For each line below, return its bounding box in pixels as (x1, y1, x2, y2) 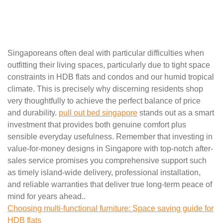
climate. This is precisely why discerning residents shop (7, 85, 203, 94)
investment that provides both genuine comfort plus (7, 120, 186, 129)
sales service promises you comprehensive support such (7, 156, 207, 165)
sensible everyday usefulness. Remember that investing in (7, 132, 213, 141)
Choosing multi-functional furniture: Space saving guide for (7, 204, 214, 213)
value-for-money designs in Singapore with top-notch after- (7, 144, 213, 153)
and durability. (7, 109, 59, 117)
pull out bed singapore (59, 109, 137, 117)
